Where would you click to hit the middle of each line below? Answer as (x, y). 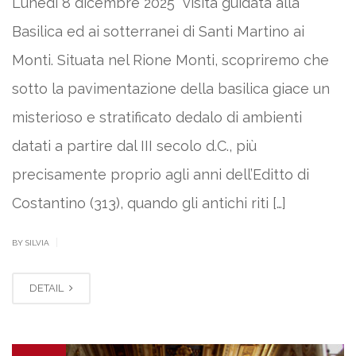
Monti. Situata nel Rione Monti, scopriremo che (170, 60)
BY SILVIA (32, 243)
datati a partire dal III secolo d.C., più (134, 146)
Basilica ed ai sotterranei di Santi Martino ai (158, 32)
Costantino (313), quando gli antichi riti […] (149, 203)
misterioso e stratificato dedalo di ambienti (157, 118)
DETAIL (48, 288)
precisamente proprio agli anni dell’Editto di (161, 175)
